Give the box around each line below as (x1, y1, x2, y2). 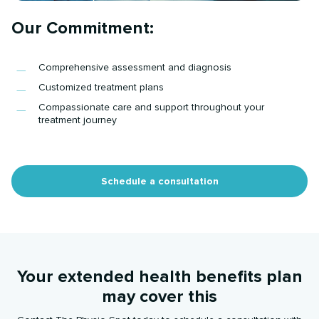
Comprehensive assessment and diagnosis (38, 61, 232, 74)
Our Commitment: (11, 18, 155, 39)
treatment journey (38, 114, 117, 127)
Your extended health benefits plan (16, 266, 303, 288)
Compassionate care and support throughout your (38, 101, 265, 114)
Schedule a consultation (100, 174, 219, 187)
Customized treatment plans (38, 81, 164, 94)
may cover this (102, 286, 217, 308)
